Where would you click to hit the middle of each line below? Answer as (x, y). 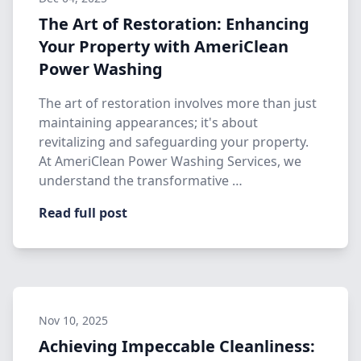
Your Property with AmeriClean (164, 46)
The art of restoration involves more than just (178, 103)
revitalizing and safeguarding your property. (174, 142)
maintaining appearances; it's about (148, 122)
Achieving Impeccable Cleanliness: (177, 346)
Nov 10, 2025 (73, 320)
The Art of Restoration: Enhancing (174, 24)
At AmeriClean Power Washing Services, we (170, 161)
